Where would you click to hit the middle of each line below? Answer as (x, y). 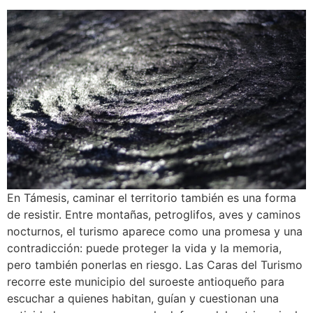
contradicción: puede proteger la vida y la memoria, (144, 248)
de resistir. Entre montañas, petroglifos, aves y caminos (154, 215)
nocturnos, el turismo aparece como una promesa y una (155, 232)
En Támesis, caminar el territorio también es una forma (152, 198)
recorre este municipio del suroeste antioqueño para (146, 282)
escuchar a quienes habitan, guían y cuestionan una (143, 299)
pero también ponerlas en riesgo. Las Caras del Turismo (155, 265)
